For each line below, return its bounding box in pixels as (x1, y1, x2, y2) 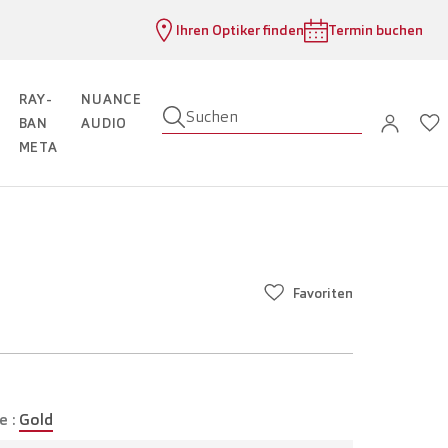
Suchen (185, 106, 238, 128)
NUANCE (81, 90, 142, 109)
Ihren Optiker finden (176, 21, 304, 39)
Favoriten (293, 284, 353, 302)
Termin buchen (328, 21, 423, 39)
